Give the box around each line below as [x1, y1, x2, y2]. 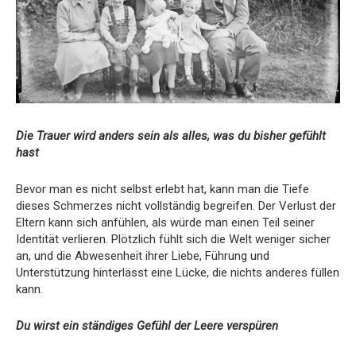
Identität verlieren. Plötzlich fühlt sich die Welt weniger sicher [16, 231, 331, 246]
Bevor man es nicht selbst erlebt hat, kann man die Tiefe [16, 181, 309, 196]
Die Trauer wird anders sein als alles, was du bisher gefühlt [16, 128, 326, 143]
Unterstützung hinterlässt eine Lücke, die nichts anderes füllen [16, 265, 339, 280]
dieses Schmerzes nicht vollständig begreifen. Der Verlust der [16, 198, 336, 213]
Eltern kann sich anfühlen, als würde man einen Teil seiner [16, 215, 315, 230]
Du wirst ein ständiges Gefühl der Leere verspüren [16, 318, 278, 333]
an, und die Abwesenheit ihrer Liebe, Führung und [16, 248, 269, 263]
